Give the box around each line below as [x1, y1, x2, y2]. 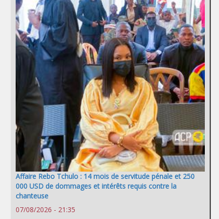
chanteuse [16, 191, 48, 201]
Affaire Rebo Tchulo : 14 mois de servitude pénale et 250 [16, 172, 195, 181]
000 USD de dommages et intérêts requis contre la [16, 181, 176, 191]
